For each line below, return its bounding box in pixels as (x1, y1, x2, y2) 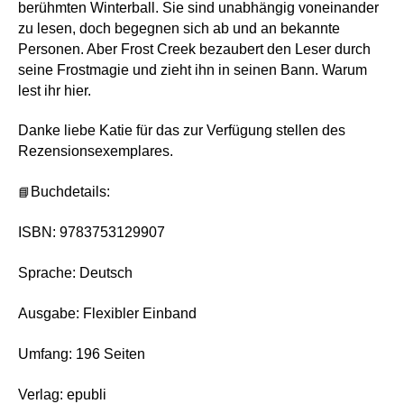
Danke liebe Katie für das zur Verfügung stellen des (18, 123, 345, 139)
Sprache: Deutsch (18, 265, 133, 281)
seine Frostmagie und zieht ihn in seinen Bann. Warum (18, 61, 367, 78)
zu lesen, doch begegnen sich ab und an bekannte (18, 20, 340, 36)
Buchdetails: (31, 184, 110, 200)
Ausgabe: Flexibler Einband (18, 305, 197, 321)
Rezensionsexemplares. (18, 143, 173, 160)
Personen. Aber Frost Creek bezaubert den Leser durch (18, 41, 371, 57)
